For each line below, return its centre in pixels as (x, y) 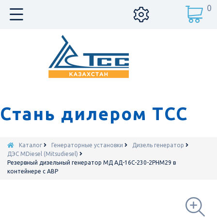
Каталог (31, 145)
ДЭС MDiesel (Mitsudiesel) (43, 154)
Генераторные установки (87, 145)
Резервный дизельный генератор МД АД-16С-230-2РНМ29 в (92, 163)
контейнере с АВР (33, 171)
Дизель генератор (158, 145)
